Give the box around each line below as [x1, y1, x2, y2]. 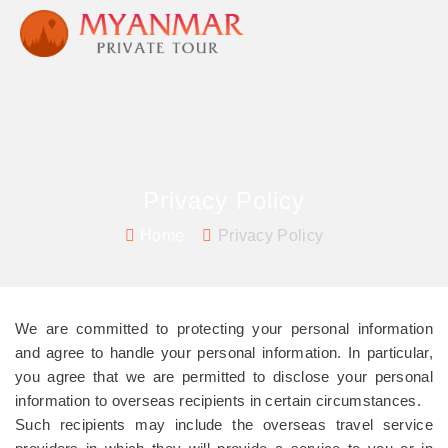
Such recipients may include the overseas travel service [15, 416, 433, 433]
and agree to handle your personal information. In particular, [15, 344, 433, 361]
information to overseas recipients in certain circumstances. [15, 392, 421, 409]
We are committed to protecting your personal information [15, 320, 433, 337]
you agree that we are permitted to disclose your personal [15, 368, 433, 385]
